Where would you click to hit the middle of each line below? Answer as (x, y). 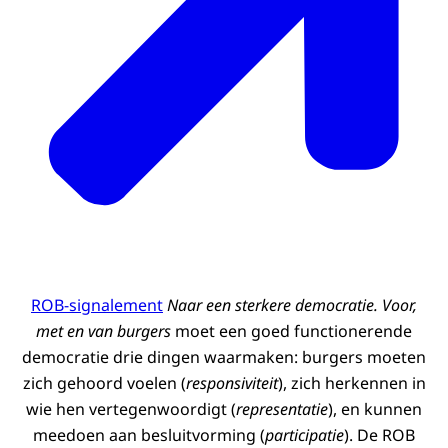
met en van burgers (103, 331)
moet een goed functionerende (291, 331)
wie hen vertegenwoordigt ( (131, 409)
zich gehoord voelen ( (104, 383)
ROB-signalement (97, 305)
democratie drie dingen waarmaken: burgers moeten (224, 357)
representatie (282, 409)
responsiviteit (231, 383)
